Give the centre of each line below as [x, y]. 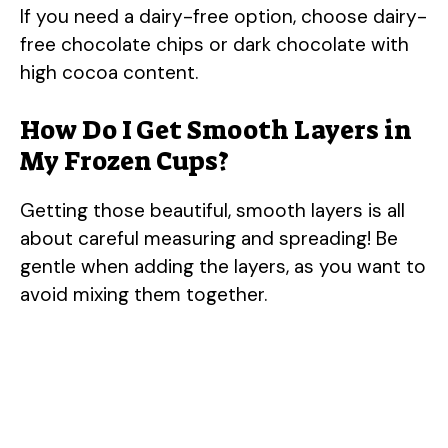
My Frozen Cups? [124, 161]
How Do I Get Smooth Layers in [216, 130]
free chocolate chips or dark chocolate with [214, 44]
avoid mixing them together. [143, 295]
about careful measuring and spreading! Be [209, 239]
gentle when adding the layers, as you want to [223, 267]
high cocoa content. [109, 72]
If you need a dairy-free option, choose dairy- [223, 16]
